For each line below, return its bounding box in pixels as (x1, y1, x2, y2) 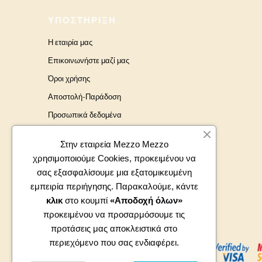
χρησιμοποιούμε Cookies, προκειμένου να (32, 153, 196, 163)
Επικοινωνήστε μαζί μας (48, 56, 130, 65)
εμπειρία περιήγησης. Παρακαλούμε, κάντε (30, 181, 198, 191)
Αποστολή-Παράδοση (48, 92, 122, 102)
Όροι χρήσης (48, 74, 91, 84)
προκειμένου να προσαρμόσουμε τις (43, 209, 185, 219)
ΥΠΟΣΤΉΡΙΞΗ (48, 15, 117, 26)
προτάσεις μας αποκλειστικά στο (51, 223, 177, 233)
